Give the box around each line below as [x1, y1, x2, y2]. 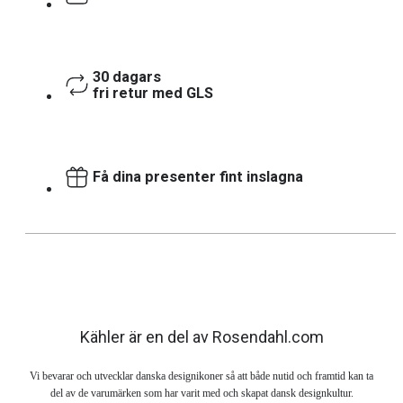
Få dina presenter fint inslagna [93, 168, 303, 185]
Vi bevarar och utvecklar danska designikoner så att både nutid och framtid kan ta [30, 369, 373, 382]
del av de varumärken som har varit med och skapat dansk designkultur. [49, 386, 354, 399]
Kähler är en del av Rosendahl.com [79, 327, 324, 346]
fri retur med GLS [93, 84, 213, 102]
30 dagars [93, 67, 161, 85]
